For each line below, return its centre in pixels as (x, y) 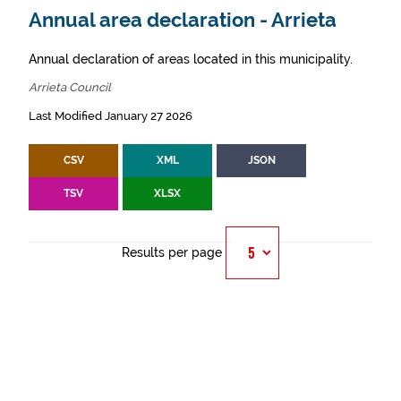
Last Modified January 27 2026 (111, 116)
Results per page (172, 252)
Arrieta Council (70, 87)
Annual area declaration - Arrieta (183, 20)
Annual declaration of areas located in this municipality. (191, 59)
